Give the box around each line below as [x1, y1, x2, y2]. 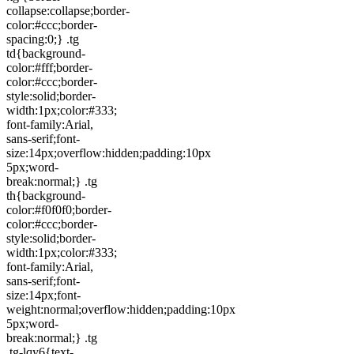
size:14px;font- [6, 288, 81, 302]
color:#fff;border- [6, 60, 92, 74]
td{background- [6, 46, 85, 60]
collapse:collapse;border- [6, 3, 130, 17]
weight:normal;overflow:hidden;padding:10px [6, 302, 235, 316]
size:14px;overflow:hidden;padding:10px [6, 145, 211, 160]
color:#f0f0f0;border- [6, 202, 111, 217]
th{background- [6, 188, 85, 202]
